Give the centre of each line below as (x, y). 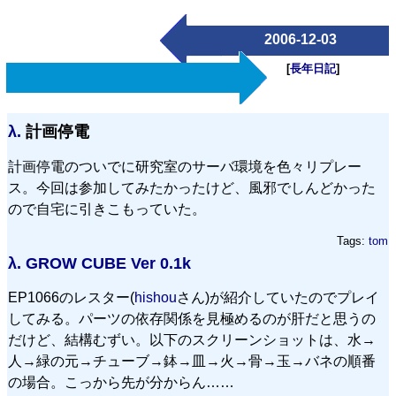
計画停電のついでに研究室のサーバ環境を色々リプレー (185, 166)
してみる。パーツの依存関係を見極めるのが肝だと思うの (192, 318)
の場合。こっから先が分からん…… (121, 382)
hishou (156, 297)
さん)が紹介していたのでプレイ (278, 297)
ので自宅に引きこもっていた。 (107, 209)
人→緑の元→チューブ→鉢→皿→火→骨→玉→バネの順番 (192, 361)
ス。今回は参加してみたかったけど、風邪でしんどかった (192, 187)
